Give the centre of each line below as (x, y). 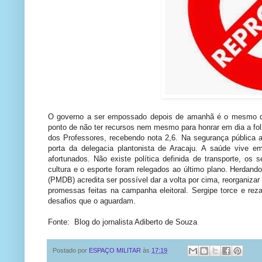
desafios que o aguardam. (92, 201)
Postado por (71, 250)
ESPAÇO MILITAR (115, 250)
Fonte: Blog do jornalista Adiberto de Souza (123, 222)
